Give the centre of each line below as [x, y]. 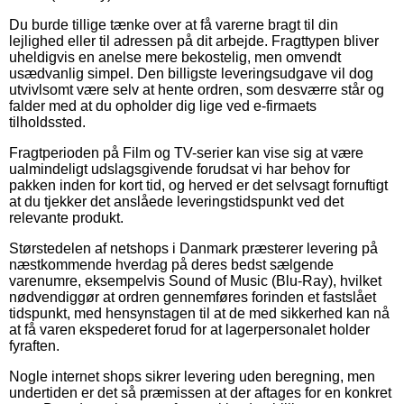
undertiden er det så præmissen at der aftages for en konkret [200, 392]
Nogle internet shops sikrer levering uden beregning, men [192, 376]
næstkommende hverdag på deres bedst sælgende [171, 264]
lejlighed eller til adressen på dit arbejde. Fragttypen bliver [194, 41]
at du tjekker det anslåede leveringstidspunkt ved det [176, 201]
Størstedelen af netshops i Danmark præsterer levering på [193, 248]
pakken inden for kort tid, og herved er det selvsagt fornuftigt [198, 185]
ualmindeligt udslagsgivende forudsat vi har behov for [179, 169]
